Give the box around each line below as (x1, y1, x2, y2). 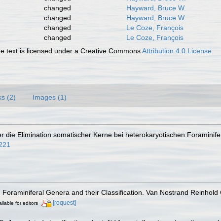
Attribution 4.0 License (142, 46, 212, 55)
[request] (53, 199, 76, 206)
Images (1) (33, 93, 67, 101)
